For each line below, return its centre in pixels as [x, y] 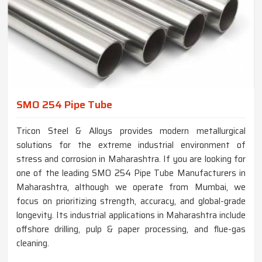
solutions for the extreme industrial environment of [131, 145]
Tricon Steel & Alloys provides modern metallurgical [131, 131]
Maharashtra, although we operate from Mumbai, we [131, 187]
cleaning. [33, 244]
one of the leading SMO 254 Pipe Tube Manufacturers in [131, 173]
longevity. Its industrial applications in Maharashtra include [131, 216]
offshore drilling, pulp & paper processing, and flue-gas [131, 230]
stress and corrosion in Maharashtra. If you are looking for [131, 159]
